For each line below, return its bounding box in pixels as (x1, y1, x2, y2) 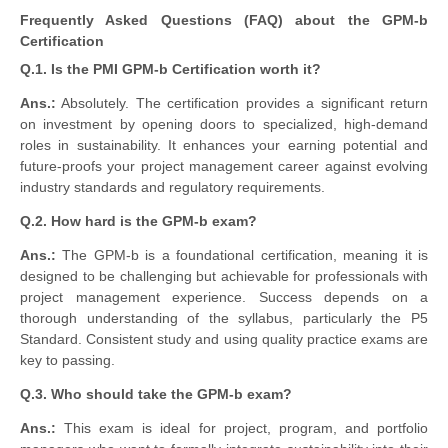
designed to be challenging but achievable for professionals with (20, 267, 428, 284)
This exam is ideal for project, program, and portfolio (56, 419, 428, 436)
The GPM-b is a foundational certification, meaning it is (62, 246, 429, 263)
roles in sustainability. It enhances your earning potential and (20, 136, 428, 153)
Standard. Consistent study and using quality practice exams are (20, 330, 428, 347)
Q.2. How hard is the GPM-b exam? (20, 212, 257, 229)
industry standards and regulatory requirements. (20, 178, 325, 195)
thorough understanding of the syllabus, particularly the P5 (20, 309, 428, 326)
